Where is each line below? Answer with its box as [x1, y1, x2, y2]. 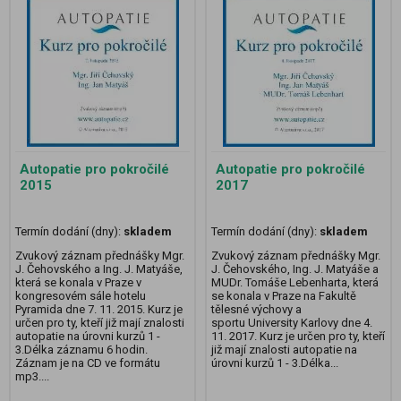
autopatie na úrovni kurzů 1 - [15, 329, 160, 344]
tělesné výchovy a [211, 303, 302, 317]
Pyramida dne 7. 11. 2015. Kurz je [15, 303, 183, 317]
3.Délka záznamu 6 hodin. [15, 343, 148, 357]
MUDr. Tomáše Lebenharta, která [211, 276, 379, 290]
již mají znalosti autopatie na [211, 343, 357, 357]
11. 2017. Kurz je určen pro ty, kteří [211, 329, 385, 344]
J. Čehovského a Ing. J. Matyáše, [15, 262, 183, 277]
